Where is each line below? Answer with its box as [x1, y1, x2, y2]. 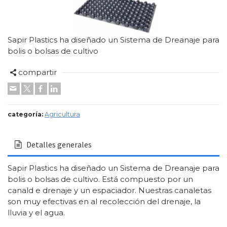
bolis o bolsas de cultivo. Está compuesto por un [8, 174, 193, 184]
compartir [18, 67, 57, 77]
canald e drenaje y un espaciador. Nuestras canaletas [8, 185, 211, 195]
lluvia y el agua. [8, 208, 65, 217]
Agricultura [45, 110, 80, 118]
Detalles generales [26, 139, 92, 149]
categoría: [8, 110, 43, 118]
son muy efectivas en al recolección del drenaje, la [8, 197, 201, 206]
